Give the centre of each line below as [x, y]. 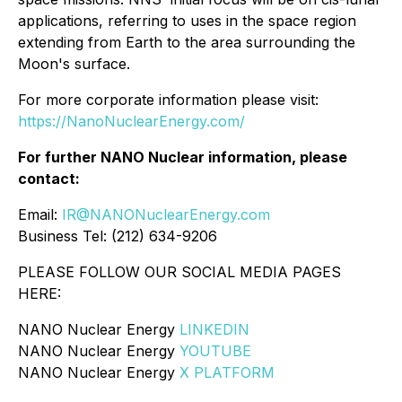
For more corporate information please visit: [168, 100]
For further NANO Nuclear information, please [183, 157]
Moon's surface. [74, 64]
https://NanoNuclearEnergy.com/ [131, 122]
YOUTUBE [215, 351]
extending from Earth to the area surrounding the [187, 43]
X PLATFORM [227, 373]
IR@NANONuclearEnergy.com [166, 215]
